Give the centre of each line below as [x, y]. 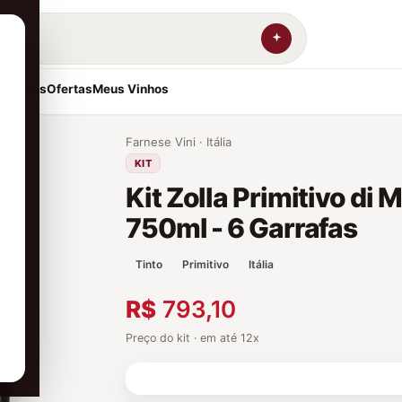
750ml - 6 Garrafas [242, 228]
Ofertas [70, 89]
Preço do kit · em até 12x [192, 338]
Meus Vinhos [131, 89]
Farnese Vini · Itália [179, 142]
